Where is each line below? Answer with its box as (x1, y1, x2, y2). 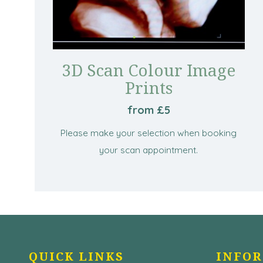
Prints (124, 76, 173, 99)
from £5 (127, 103, 170, 117)
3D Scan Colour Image (62, 58, 236, 81)
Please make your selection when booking (60, 127, 237, 139)
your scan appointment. (99, 144, 198, 156)
